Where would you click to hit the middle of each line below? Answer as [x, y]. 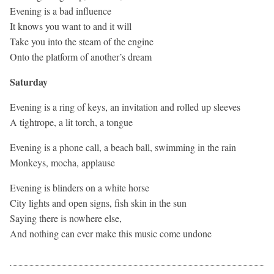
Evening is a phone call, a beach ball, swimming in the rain [123, 147]
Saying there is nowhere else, [66, 218]
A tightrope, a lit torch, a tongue [71, 122]
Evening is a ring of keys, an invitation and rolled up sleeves [125, 106]
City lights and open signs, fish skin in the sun [98, 202]
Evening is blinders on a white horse [80, 187]
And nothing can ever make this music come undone [111, 233]
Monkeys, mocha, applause [62, 162]
